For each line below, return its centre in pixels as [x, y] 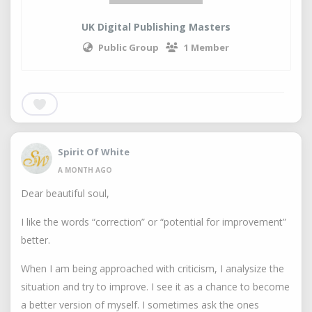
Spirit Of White [94, 151]
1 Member [206, 47]
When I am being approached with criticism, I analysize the [153, 268]
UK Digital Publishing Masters [156, 27]
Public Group [128, 47]
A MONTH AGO [85, 170]
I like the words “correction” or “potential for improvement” [154, 222]
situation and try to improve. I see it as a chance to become [155, 287]
